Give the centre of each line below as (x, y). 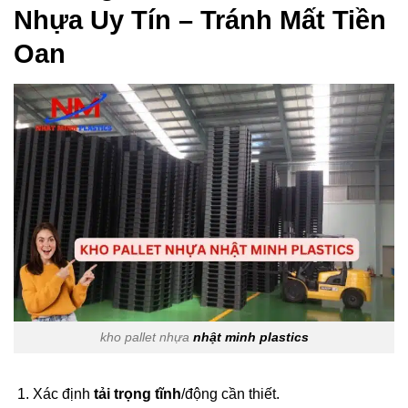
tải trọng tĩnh (137, 393)
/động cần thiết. (230, 393)
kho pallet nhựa (146, 337)
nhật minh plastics (250, 337)
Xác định (63, 393)
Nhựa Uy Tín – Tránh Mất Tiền (200, 20)
